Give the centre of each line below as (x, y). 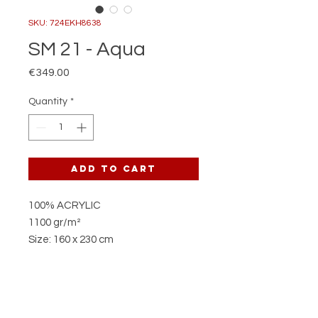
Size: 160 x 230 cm (71, 240)
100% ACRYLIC (65, 205)
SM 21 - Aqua (87, 49)
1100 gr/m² (55, 223)
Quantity (48, 102)
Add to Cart (114, 169)
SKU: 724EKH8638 (65, 23)
